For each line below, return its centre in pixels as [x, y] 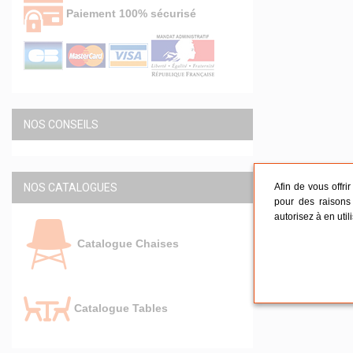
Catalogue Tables [119, 308]
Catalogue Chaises [126, 243]
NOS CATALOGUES [71, 188]
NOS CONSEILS [61, 124]
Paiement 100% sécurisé [130, 13]
